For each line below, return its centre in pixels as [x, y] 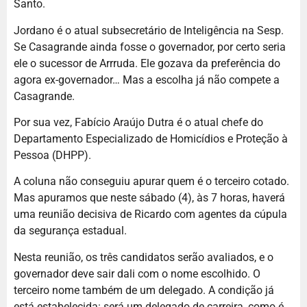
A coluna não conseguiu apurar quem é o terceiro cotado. [151, 182]
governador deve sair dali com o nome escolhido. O [137, 273]
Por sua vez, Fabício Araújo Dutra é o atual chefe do [138, 122]
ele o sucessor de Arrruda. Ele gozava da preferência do [147, 63]
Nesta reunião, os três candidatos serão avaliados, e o [144, 257]
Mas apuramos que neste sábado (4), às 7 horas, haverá [149, 198]
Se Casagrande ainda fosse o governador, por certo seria [150, 47]
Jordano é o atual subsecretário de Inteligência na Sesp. [149, 30]
